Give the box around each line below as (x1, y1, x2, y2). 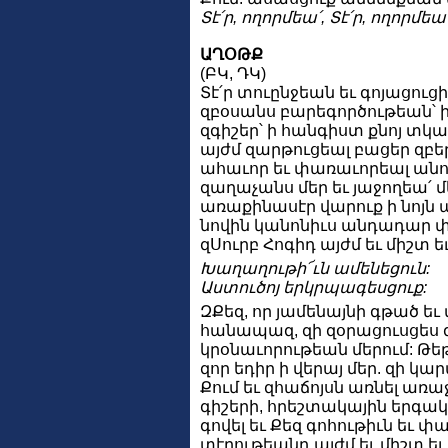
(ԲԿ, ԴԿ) (200, 64, 266, 82)
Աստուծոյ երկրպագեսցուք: (200, 278, 427, 296)
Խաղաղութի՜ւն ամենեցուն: (200, 259, 430, 277)
